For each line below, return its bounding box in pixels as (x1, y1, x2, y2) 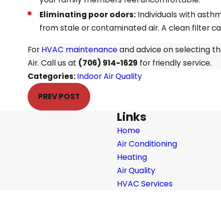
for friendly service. (138, 57, 212, 68)
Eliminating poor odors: (39, 9, 136, 20)
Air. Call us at (28, 57, 79, 68)
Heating (116, 152, 147, 163)
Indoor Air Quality (77, 71, 143, 81)
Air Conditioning (116, 139, 177, 149)
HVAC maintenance (41, 44, 118, 55)
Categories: (28, 71, 77, 81)
